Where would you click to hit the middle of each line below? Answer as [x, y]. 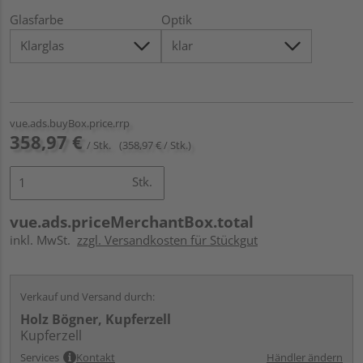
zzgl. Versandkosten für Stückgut [167, 239]
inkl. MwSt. [43, 239]
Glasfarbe [36, 19]
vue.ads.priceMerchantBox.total [132, 222]
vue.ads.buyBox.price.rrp [70, 123]
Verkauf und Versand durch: [88, 296]
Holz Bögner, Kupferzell [96, 319]
